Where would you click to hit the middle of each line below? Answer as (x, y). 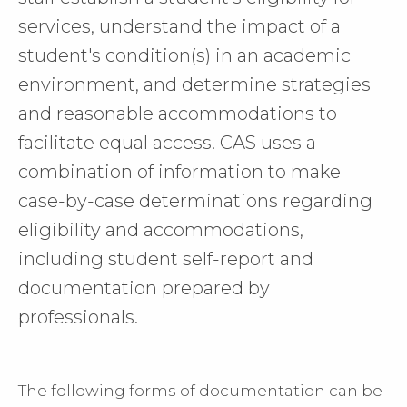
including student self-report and (166, 259)
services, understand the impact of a (179, 26)
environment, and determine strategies (194, 84)
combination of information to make (179, 172)
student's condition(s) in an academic (184, 55)
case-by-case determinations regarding (195, 201)
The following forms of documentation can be (200, 391)
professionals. (78, 317)
